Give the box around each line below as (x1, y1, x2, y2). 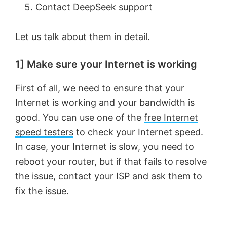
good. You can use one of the (15, 112, 144, 123)
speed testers (15, 127, 73, 137)
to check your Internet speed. (73, 127, 203, 137)
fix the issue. (15, 185, 69, 196)
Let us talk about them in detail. (15, 31, 150, 42)
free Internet (144, 112, 198, 123)
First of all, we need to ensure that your (15, 83, 184, 93)
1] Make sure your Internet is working (15, 58, 197, 70)
